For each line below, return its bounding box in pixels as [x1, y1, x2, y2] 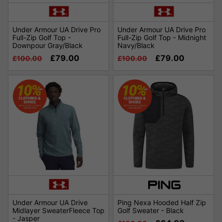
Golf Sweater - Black [117, 206, 184, 215]
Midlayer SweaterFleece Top [12, 206, 105, 215]
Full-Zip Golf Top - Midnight [117, 33, 206, 42]
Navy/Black [117, 41, 155, 50]
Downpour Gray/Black [12, 41, 83, 50]
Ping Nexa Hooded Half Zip [117, 198, 206, 207]
